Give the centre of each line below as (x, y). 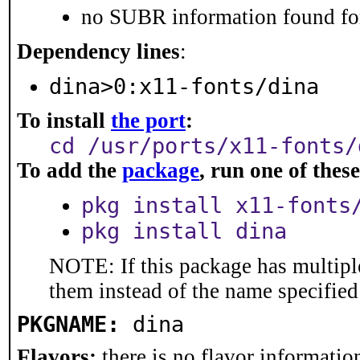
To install (64, 121)
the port (148, 121)
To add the (70, 170)
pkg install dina (184, 231)
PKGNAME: (68, 324)
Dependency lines (98, 51)
